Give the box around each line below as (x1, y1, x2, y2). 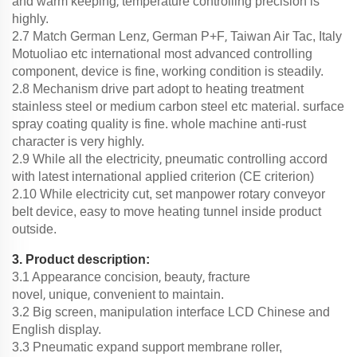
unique (49, 287, 88, 301)
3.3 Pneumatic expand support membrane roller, (12, 339, 282, 354)
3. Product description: (12, 252, 150, 266)
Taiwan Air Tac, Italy (230, 29, 342, 43)
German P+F (152, 29, 225, 43)
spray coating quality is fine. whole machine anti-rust (12, 116, 306, 131)
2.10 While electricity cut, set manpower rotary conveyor (12, 186, 325, 201)
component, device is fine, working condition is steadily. (12, 64, 327, 78)
